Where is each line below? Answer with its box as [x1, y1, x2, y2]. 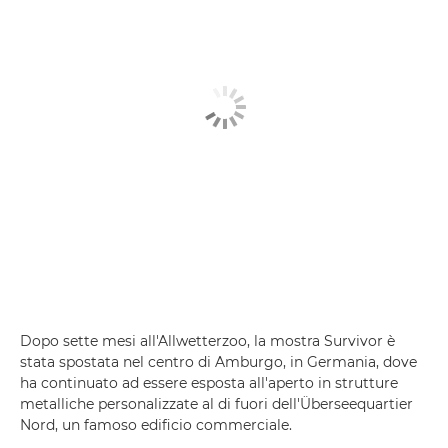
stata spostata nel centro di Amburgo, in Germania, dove [20, 352, 417, 371]
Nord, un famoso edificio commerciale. [20, 415, 292, 434]
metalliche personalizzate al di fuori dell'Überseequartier [20, 394, 413, 413]
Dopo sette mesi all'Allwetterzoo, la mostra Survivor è [20, 331, 395, 350]
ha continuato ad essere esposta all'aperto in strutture [20, 373, 398, 392]
